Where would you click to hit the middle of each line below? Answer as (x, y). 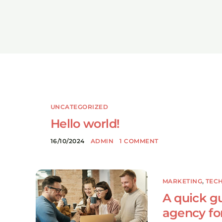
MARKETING (182, 181)
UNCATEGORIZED (80, 107)
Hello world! (85, 124)
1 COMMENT (139, 141)
